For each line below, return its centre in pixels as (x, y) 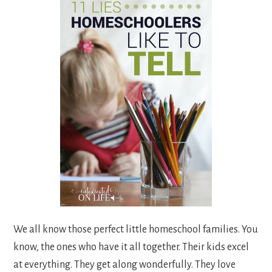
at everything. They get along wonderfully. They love (125, 264)
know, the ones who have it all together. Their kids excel (131, 247)
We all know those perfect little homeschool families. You (136, 229)
